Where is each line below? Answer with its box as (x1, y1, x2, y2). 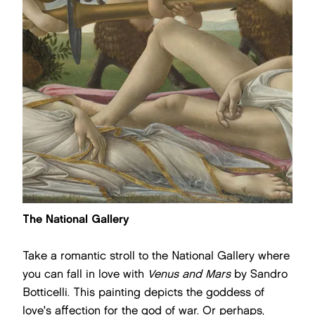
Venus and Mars (144, 267, 231, 281)
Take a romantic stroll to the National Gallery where (22, 249, 290, 262)
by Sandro (231, 267, 288, 281)
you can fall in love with (22, 267, 144, 281)
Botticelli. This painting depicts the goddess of (22, 285, 264, 299)
